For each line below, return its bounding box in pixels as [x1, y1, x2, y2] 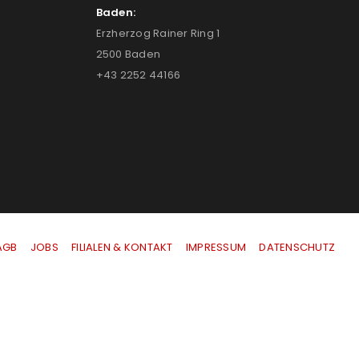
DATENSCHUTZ [259, 239, 335, 255]
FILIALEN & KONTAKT [71, 239, 173, 255]
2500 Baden [95, 46, 160, 62]
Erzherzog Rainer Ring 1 [95, 25, 220, 41]
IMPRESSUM [185, 239, 246, 255]
